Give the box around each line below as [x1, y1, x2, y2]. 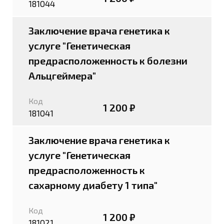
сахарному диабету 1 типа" [28, 179, 157, 191]
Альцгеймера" [28, 69, 96, 81]
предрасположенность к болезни [28, 54, 187, 66]
